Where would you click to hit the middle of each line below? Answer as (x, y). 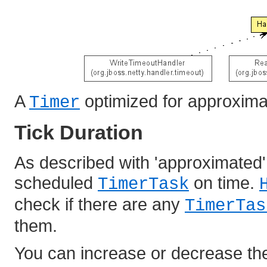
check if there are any (100, 204)
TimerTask (143, 184)
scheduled (56, 182)
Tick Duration (79, 132)
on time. (224, 182)
